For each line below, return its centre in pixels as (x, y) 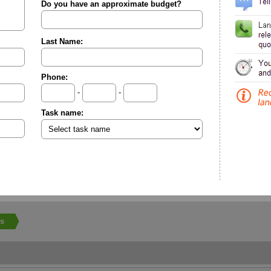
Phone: (54, 77)
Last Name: (62, 41)
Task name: (62, 113)
